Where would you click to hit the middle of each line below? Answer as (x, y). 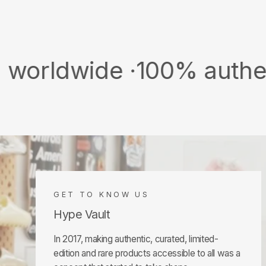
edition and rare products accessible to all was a (147, 253)
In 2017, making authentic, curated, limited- (136, 239)
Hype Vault (82, 214)
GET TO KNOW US (102, 194)
